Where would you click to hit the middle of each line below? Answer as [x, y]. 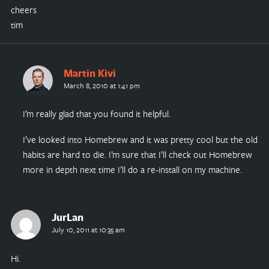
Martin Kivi [89, 73]
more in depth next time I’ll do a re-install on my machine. [132, 170]
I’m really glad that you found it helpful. [96, 114]
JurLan [67, 217]
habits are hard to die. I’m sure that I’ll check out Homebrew [137, 155]
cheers [23, 9]
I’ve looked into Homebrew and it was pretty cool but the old [140, 140]
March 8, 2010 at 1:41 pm [101, 85]
